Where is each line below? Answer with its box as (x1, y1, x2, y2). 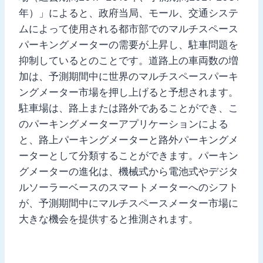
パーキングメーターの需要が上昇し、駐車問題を (19, 38, 238, 50)
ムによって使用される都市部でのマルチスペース (19, 22, 238, 35)
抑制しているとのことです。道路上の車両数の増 (19, 54, 238, 66)
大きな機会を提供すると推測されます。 (19, 213, 198, 225)
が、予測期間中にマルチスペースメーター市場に (19, 197, 238, 209)
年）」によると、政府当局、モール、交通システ (19, 6, 238, 19)
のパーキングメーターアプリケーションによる (19, 117, 228, 130)
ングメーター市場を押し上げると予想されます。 (19, 86, 238, 98)
